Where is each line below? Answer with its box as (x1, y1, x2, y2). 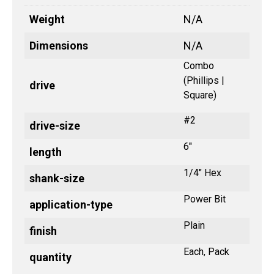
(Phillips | (183, 74, 224, 86)
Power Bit (183, 193, 226, 205)
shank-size (29, 171, 84, 185)
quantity (29, 250, 72, 264)
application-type (29, 198, 113, 211)
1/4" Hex (183, 166, 221, 179)
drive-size (29, 119, 80, 132)
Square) (183, 89, 217, 101)
